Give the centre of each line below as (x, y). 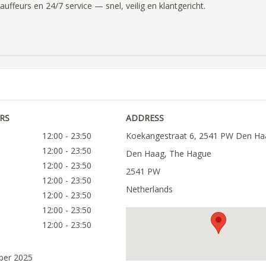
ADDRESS (145, 118)
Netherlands (149, 189)
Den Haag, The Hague (168, 154)
